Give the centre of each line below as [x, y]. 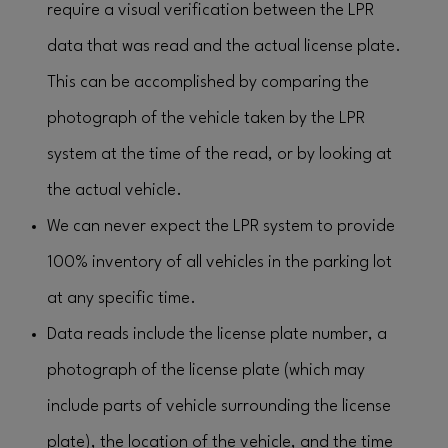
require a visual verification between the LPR [210, 10]
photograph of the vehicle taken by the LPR [206, 118]
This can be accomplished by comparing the [208, 82]
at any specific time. [121, 298]
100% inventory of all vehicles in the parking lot [219, 262]
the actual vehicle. [114, 190]
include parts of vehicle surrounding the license [219, 406]
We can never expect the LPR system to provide [221, 226]
